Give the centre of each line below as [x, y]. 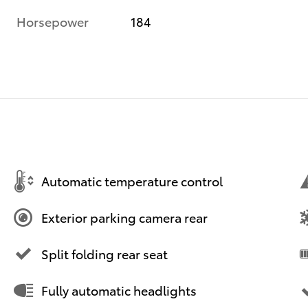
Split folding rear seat [104, 254]
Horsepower [53, 21]
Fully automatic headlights [119, 290]
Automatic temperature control [132, 181]
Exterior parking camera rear [124, 217]
